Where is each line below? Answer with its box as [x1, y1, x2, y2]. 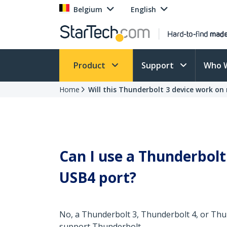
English [131, 5, 156, 14]
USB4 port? [59, 168, 136, 187]
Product [73, 60, 107, 71]
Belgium [73, 5, 102, 14]
